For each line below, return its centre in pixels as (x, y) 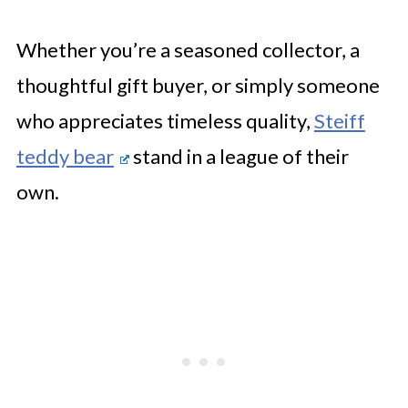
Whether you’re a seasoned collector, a (188, 50)
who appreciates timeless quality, (165, 121)
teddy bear (65, 156)
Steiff (339, 121)
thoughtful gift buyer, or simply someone (198, 85)
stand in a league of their (239, 156)
